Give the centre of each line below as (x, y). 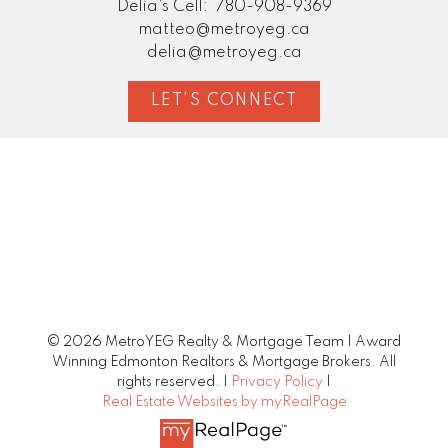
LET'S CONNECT (224, 101)
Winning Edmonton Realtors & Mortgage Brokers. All (224, 362)
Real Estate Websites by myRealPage (224, 402)
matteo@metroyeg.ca (224, 29)
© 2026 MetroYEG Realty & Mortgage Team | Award (224, 342)
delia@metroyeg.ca (224, 52)
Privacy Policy (277, 382)
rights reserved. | (174, 382)
